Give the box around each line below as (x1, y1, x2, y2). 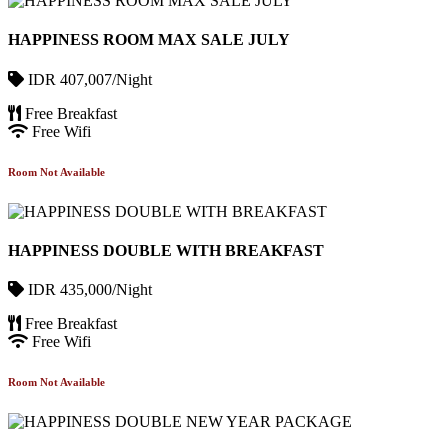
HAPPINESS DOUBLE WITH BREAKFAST (8, 241, 324, 259)
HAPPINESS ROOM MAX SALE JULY (8, 31, 290, 49)
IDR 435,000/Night (24, 281, 152, 299)
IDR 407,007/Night (24, 70, 152, 88)
